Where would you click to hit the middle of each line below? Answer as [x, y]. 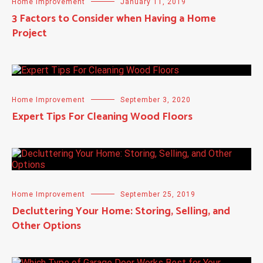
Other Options [46, 226]
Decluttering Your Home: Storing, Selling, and [121, 212]
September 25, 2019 [158, 195]
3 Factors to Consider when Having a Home [114, 19]
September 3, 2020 [156, 100]
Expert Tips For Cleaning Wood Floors [102, 117]
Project [29, 34]
